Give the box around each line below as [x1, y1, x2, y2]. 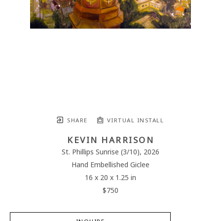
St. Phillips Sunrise [62, 147, 119, 157]
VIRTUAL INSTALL [105, 116, 164, 125]
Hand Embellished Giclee [72, 160, 149, 170]
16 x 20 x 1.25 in [85, 173, 136, 183]
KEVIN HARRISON [67, 134, 154, 147]
